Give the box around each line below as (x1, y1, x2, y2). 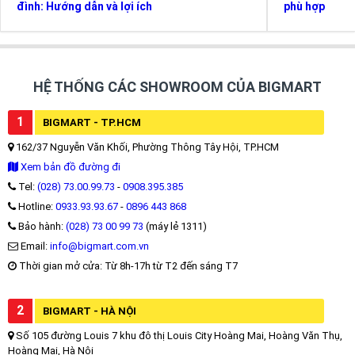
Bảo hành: (16, 219, 66, 232)
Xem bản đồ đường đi (18, 160, 120, 173)
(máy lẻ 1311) (143, 219, 207, 232)
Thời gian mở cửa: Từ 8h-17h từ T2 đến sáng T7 (17, 259, 238, 272)
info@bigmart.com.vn (50, 239, 149, 252)
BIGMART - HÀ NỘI (43, 304, 136, 317)
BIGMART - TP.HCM (43, 116, 141, 128)
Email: (18, 239, 50, 252)
